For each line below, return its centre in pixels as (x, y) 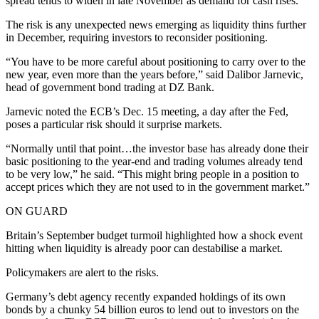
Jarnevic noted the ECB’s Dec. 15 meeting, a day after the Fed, (147, 112)
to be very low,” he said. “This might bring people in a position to (152, 174)
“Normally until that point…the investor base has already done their (157, 149)
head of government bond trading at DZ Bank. (110, 88)
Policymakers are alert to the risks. (82, 273)
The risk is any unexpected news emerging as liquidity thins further (156, 25)
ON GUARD (37, 211)
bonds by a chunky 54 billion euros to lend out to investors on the (152, 310)
